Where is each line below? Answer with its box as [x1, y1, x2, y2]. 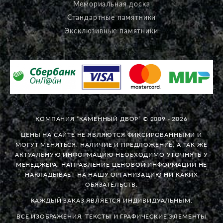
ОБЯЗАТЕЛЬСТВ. [85, 180, 138, 188]
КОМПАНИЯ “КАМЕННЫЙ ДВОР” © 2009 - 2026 [35, 114, 188, 122]
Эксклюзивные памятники [65, 26, 158, 35]
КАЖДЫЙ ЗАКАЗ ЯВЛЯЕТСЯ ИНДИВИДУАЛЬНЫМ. [30, 196, 193, 204]
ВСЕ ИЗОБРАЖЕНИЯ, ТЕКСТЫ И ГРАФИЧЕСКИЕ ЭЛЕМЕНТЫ [16, 212, 207, 220]
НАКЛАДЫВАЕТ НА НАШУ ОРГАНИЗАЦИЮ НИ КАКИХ [24, 170, 199, 178]
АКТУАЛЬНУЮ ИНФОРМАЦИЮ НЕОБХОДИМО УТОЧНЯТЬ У [15, 150, 208, 158]
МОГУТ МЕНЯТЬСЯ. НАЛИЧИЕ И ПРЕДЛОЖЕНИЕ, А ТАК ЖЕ [15, 140, 208, 148]
